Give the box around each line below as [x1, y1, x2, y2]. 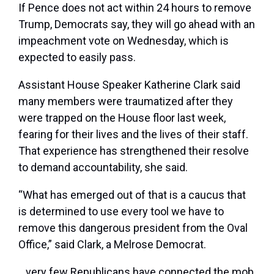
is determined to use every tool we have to [18, 205, 224, 218]
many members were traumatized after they [18, 95, 233, 108]
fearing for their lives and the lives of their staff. [18, 128, 248, 141]
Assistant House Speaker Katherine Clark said [18, 78, 240, 92]
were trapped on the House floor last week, [18, 111, 226, 125]
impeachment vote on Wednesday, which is [18, 34, 229, 48]
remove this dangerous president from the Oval [18, 221, 248, 235]
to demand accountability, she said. [18, 161, 188, 174]
